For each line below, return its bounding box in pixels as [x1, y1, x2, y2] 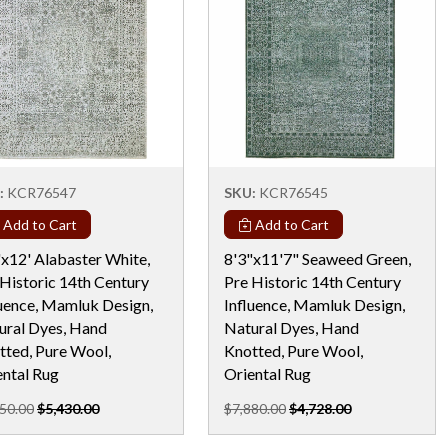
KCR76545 [259, 183, 328, 201]
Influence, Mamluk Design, [224, 294, 405, 314]
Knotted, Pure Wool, [224, 340, 363, 360]
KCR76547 [7, 183, 76, 201]
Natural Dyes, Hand [224, 317, 359, 337]
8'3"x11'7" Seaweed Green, [224, 248, 411, 268]
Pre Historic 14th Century [224, 271, 401, 291]
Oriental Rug [224, 363, 311, 383]
